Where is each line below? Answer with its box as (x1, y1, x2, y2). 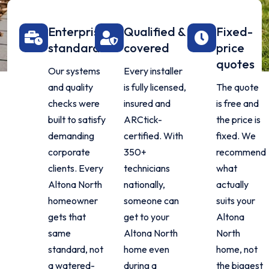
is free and (216, 97, 259, 109)
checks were (48, 97, 100, 109)
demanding (48, 130, 94, 142)
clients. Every (48, 162, 103, 174)
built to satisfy (48, 113, 106, 125)
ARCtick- (124, 113, 163, 125)
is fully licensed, (124, 81, 187, 93)
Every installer (124, 65, 183, 77)
